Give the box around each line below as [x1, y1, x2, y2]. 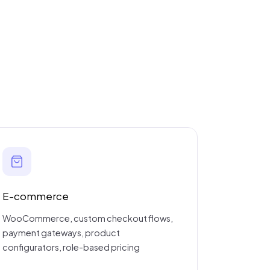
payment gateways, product [2, 227, 120, 238]
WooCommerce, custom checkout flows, [2, 212, 173, 224]
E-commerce [2, 189, 69, 202]
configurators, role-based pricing [2, 241, 140, 253]
